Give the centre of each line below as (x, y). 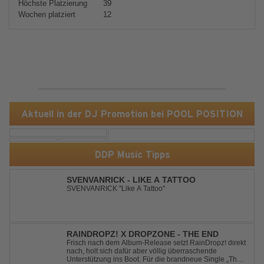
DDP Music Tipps (132, 154)
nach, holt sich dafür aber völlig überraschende (142, 251)
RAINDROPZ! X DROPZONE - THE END (143, 234)
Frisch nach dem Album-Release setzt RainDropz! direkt (156, 243)
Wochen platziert (47, 14)
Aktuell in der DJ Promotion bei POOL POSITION (132, 114)
